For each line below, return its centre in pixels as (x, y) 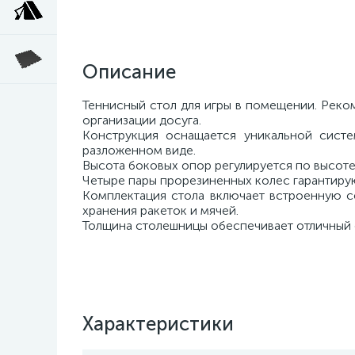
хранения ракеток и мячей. (160, 210)
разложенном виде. (139, 150)
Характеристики (158, 324)
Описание (129, 72)
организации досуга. (142, 120)
